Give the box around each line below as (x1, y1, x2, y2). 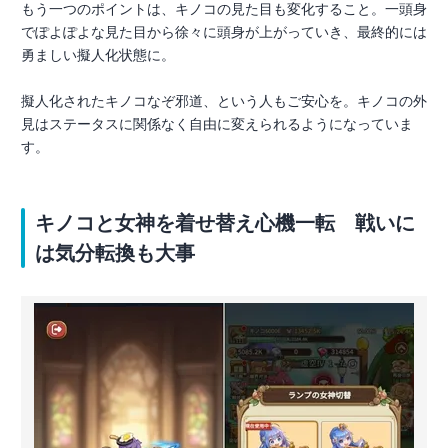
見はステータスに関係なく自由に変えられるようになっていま (21, 116, 413, 132)
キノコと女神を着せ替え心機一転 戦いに (35, 212, 415, 234)
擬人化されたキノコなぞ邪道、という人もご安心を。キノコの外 (21, 93, 427, 109)
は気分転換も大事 (35, 242, 195, 264)
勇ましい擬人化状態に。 (21, 47, 175, 63)
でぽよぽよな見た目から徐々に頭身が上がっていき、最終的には (21, 24, 427, 40)
